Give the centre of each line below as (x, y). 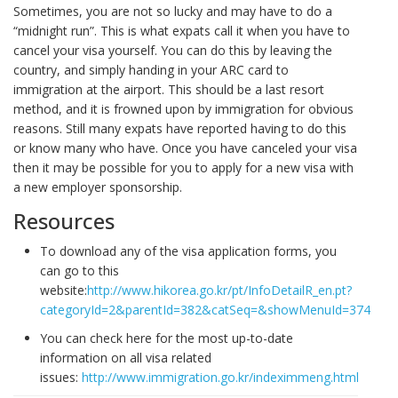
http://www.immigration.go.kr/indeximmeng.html (220, 378)
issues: (61, 378)
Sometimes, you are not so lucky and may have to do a (173, 12)
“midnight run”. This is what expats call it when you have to (182, 31)
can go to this (80, 271)
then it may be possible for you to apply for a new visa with (183, 168)
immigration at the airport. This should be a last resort (169, 90)
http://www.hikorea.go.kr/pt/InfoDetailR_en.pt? (219, 291)
